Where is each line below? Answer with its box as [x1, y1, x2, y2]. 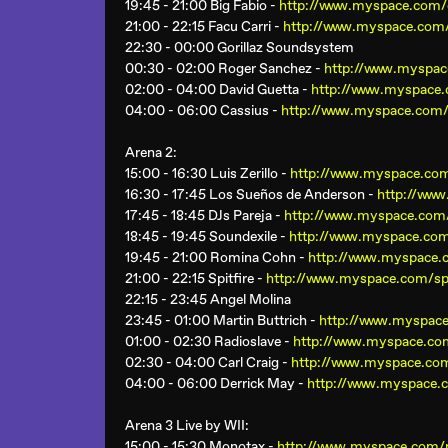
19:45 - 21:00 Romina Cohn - [125, 249, 308, 266]
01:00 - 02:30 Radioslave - [125, 333, 293, 350]
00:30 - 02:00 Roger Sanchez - [125, 60, 324, 77]
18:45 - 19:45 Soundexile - [125, 228, 289, 245]
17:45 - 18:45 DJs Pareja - [125, 207, 284, 224]
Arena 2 [125, 144, 173, 161]
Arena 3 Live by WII [125, 417, 245, 434]
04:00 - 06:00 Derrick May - [125, 375, 307, 392]
